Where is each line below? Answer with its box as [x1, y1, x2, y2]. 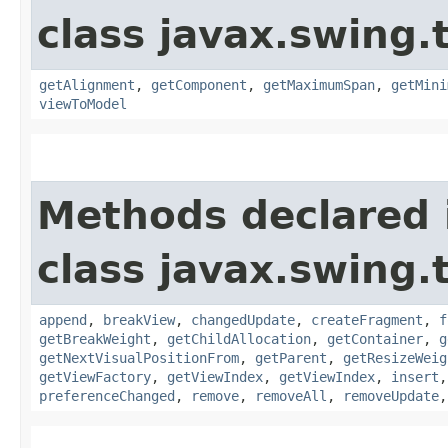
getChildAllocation [167, 330, 311, 347]
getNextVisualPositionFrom [39, 349, 239, 366]
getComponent [151, 76, 247, 93]
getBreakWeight [39, 330, 151, 347]
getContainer [327, 330, 423, 347]
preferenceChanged [39, 387, 175, 404]
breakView [103, 311, 175, 328]
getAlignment [39, 76, 135, 93]
